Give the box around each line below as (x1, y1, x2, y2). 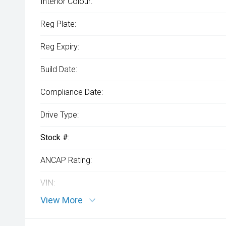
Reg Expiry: (40, 42, 79, 51)
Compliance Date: (40, 87, 103, 97)
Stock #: (40, 133, 70, 142)
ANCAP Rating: (40, 155, 92, 165)
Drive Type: (40, 110, 79, 120)
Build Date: (40, 65, 77, 74)
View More (40, 195, 83, 205)
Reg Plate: (40, 19, 76, 29)
